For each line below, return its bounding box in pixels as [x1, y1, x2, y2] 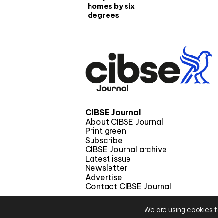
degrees [88, 10, 119, 19]
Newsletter [85, 163, 127, 173]
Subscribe [85, 135, 123, 145]
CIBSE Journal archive [85, 145, 167, 155]
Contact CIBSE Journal [85, 182, 171, 192]
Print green [85, 126, 126, 136]
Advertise [85, 172, 122, 182]
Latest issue [85, 154, 131, 164]
